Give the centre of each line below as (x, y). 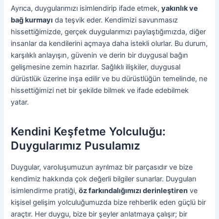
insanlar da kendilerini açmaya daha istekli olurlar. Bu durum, (109, 44)
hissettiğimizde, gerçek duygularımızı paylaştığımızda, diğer (109, 32)
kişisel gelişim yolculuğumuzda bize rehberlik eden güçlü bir (109, 203)
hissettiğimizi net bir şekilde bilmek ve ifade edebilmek (100, 91)
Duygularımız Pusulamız (76, 146)
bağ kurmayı (32, 20)
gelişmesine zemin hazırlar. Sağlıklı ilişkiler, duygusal (96, 67)
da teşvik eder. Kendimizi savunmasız (116, 20)
